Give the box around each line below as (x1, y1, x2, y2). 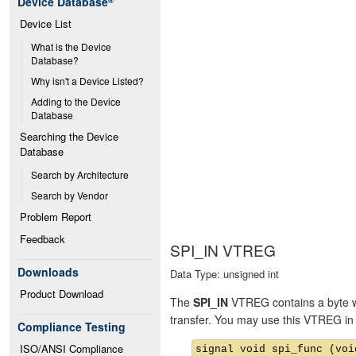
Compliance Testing (17, 319, 126, 335)
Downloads (17, 264, 79, 280)
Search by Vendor (31, 188, 108, 202)
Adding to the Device (31, 95, 121, 108)
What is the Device (31, 40, 111, 53)
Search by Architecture (31, 168, 129, 181)
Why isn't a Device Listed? (31, 74, 144, 87)
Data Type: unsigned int (170, 266, 279, 282)
